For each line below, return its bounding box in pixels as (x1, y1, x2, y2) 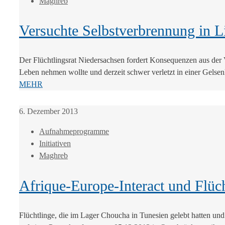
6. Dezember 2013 (19, 107, 78, 116)
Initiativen (39, 139, 71, 148)
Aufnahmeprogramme (39, 127, 109, 136)
